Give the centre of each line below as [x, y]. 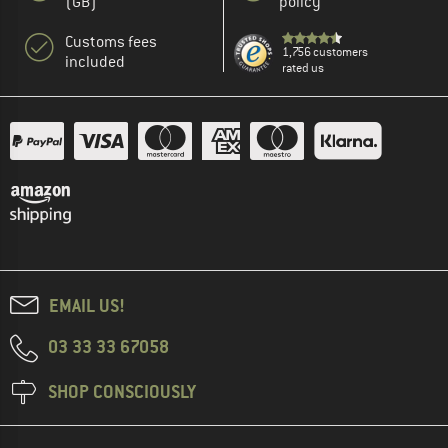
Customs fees [111, 41]
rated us [303, 67]
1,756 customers [325, 51]
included [95, 61]
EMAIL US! [87, 305]
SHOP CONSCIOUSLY [122, 391]
